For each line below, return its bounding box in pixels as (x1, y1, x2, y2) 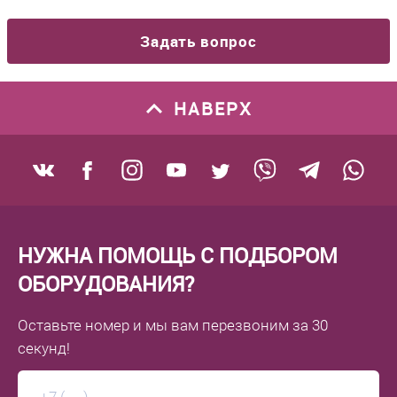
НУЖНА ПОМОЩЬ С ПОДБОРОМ (18, 241, 338, 270)
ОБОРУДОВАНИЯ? (18, 269, 194, 299)
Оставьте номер (18, 316, 129, 335)
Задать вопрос (139, 30, 258, 51)
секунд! (18, 339, 70, 358)
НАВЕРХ (173, 96, 253, 121)
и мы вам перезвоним (129, 316, 292, 335)
